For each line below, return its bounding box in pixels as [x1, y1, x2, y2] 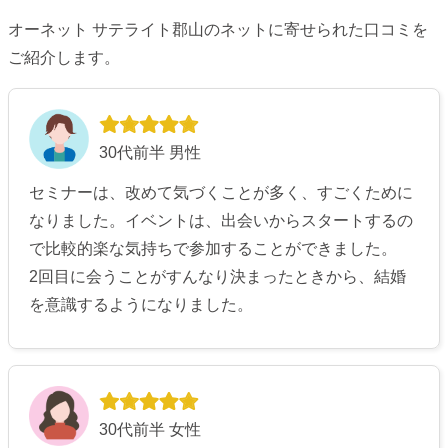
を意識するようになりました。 [29, 295, 253, 313]
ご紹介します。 [8, 48, 120, 66]
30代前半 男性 [99, 143, 201, 161]
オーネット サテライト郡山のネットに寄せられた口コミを [8, 20, 428, 38]
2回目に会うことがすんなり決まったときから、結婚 [29, 267, 406, 285]
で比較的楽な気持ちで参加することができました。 [29, 239, 397, 257]
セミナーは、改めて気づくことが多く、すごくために [29, 183, 413, 201]
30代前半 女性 [99, 420, 201, 438]
